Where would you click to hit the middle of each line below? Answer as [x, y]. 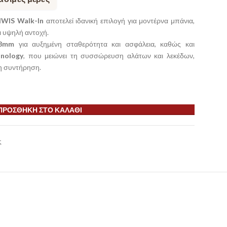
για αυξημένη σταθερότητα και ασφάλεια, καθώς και [104, 44]
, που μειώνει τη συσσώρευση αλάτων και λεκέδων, [109, 55]
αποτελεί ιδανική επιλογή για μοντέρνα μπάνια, [119, 21]
